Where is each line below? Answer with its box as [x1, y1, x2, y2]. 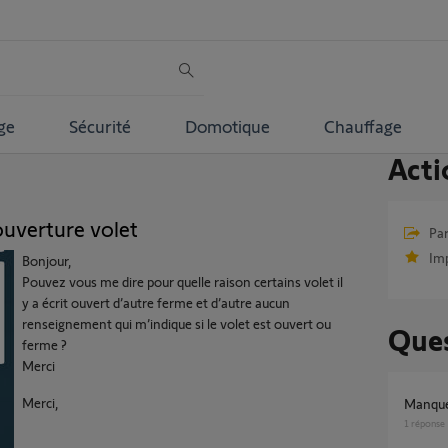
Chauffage [323, 114, 402, 137]
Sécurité [68, 114, 131, 137]
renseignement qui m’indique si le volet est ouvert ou [22, 315, 331, 332]
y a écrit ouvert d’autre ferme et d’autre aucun [22, 294, 290, 311]
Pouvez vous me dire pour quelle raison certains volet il [22, 273, 343, 290]
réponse [408, 417, 445, 429]
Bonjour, [22, 252, 72, 269]
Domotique [184, 114, 270, 137]
